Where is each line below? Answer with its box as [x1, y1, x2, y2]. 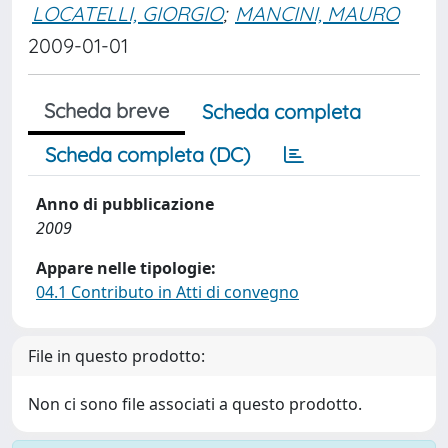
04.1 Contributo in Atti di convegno [36, 281, 299, 303]
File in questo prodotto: [28, 345, 205, 367]
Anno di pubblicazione [36, 193, 214, 215]
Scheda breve [44, 98, 169, 123]
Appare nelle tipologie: [36, 257, 216, 279]
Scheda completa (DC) [45, 142, 250, 167]
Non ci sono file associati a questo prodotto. [28, 393, 362, 415]
